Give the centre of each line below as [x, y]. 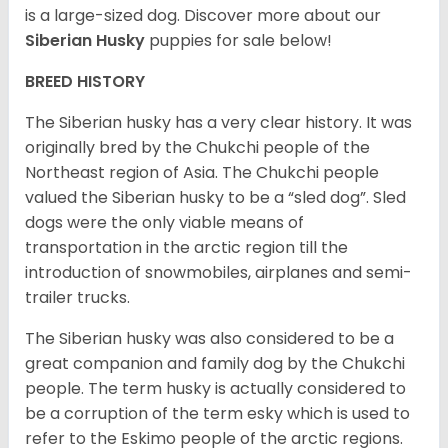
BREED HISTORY [85, 82]
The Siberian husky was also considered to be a [209, 339]
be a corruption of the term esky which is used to [217, 414]
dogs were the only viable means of [164, 223]
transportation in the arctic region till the [186, 248]
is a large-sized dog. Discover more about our [203, 16]
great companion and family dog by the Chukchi [215, 364]
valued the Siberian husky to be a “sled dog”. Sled [215, 198]
